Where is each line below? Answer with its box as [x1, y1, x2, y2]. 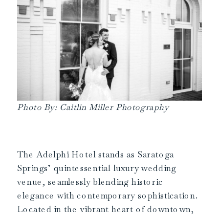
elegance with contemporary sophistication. [17, 190, 198, 201]
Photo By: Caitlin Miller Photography [17, 102, 169, 113]
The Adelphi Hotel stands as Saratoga [17, 149, 175, 160]
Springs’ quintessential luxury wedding [17, 162, 176, 174]
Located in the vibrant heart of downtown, [17, 203, 195, 215]
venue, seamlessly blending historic [17, 176, 163, 188]
